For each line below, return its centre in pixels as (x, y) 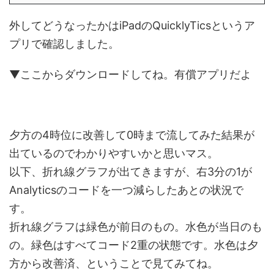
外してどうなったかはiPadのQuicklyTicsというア (132, 25)
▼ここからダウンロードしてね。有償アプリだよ (130, 74)
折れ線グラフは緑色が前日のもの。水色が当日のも (136, 226)
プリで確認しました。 (64, 43)
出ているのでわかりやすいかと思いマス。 (114, 153)
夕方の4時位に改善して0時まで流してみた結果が (132, 135)
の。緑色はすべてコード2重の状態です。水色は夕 (134, 245)
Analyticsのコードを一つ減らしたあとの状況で (126, 190)
